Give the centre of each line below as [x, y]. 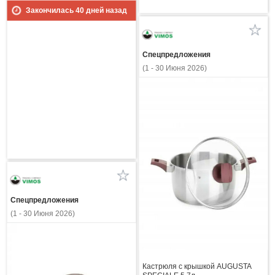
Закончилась [50, 10]
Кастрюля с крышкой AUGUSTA [196, 266]
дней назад [105, 10]
